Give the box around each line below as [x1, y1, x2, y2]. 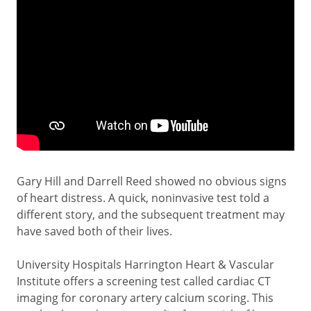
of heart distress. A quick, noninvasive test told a [17, 190, 269, 205]
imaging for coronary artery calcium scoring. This [17, 290, 274, 305]
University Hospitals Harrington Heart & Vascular [17, 257, 274, 272]
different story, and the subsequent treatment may [17, 207, 285, 222]
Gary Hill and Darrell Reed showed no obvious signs [17, 174, 287, 189]
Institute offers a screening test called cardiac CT [17, 274, 271, 289]
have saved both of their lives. [17, 224, 172, 239]
